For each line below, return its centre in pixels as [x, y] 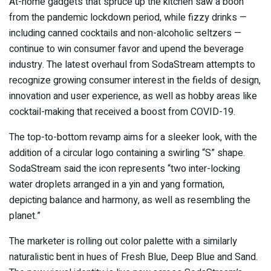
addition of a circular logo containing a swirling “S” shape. [127, 153]
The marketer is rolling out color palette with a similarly [123, 242]
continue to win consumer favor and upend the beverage [126, 49]
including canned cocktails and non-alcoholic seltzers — [125, 34]
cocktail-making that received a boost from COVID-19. [122, 112]
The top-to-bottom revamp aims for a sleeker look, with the [133, 138]
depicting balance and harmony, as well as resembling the [130, 201]
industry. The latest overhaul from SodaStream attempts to [132, 65]
